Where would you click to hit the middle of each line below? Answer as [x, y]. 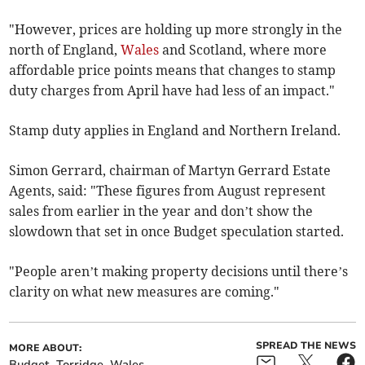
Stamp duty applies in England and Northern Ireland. [175, 131]
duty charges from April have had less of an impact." [172, 91]
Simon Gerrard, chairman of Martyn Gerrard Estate [170, 171]
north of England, [65, 50]
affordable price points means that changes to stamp [173, 70]
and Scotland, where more [243, 50]
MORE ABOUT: [46, 348]
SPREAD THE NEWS [306, 346]
